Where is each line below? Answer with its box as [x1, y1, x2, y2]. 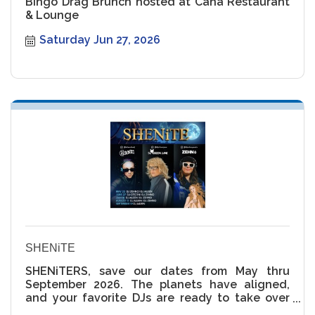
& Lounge [25, 8, 79, 22]
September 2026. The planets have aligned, [25, 278, 290, 292]
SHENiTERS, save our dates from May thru [25, 264, 290, 278]
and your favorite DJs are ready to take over [25, 291, 290, 305]
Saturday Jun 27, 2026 [39, 33, 160, 47]
